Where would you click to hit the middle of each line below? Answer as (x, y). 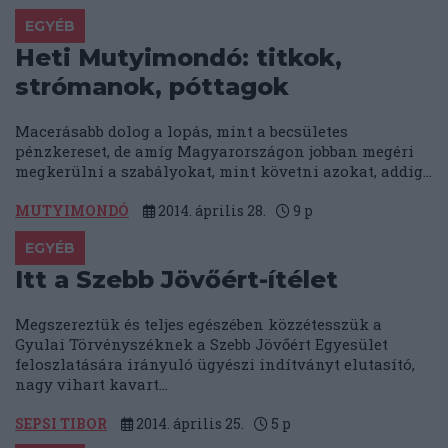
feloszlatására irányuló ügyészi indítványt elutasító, (215, 364)
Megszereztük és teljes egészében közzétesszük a (198, 324)
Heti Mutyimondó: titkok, (178, 58)
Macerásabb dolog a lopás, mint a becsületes (181, 131)
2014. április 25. (188, 424)
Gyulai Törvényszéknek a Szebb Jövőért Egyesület (201, 344)
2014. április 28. (210, 211)
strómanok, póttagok (152, 87)
